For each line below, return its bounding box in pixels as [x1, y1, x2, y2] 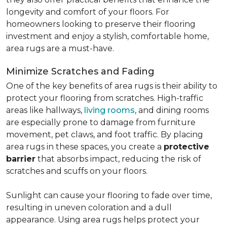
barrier [6, 154, 35, 164]
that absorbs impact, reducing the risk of [35, 154, 201, 164]
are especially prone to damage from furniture [6, 118, 196, 127]
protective [164, 142, 209, 152]
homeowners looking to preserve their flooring [6, 19, 196, 29]
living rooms [84, 105, 135, 115]
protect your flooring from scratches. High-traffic [6, 93, 203, 103]
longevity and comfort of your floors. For [6, 7, 169, 17]
